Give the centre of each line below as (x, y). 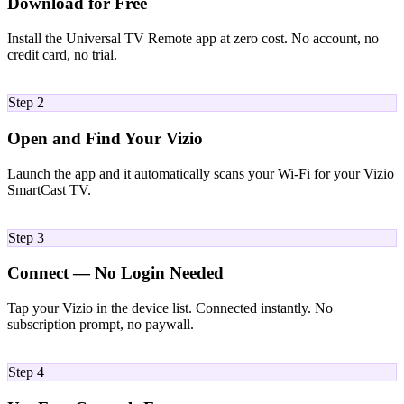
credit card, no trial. (62, 55)
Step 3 (26, 237)
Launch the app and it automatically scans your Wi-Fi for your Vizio (201, 173)
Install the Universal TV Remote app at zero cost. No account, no (193, 39)
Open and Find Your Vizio (105, 138)
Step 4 (26, 372)
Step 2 (26, 103)
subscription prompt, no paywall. (101, 324)
